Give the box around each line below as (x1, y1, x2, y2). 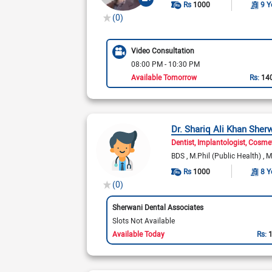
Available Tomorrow (131, 72, 197, 82)
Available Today (112, 228, 165, 239)
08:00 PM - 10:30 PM (131, 58, 200, 69)
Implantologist (197, 137, 246, 147)
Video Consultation (131, 45, 194, 55)
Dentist (171, 137, 195, 147)
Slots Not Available (112, 215, 175, 225)
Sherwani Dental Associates (112, 202, 203, 212)
